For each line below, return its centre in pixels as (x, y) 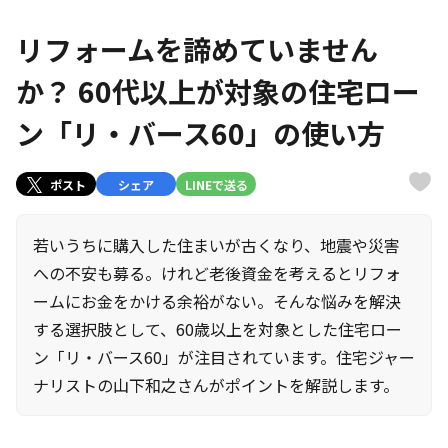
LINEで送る (216, 184)
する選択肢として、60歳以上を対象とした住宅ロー (217, 329)
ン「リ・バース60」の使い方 (200, 133)
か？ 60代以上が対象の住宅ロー (218, 91)
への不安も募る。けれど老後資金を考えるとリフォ (217, 273)
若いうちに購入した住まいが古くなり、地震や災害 (216, 245)
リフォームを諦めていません (197, 49)
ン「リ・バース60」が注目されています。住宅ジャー (224, 357)
